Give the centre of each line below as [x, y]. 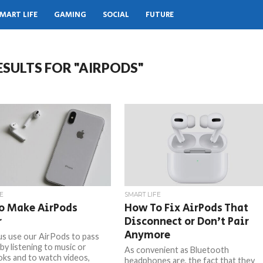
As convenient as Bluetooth [177, 250]
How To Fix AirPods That [187, 208]
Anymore [148, 235]
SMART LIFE [143, 195]
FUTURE [160, 15]
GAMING [70, 15]
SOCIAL [116, 15]
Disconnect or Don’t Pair [187, 222]
